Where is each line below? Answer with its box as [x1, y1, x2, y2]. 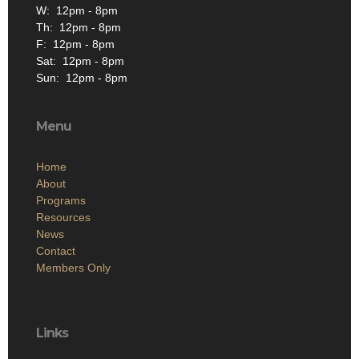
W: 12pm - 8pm [36, 4, 118, 18]
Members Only [36, 261, 111, 275]
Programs [36, 194, 86, 208]
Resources [36, 211, 91, 224]
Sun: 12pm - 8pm [36, 71, 127, 85]
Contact [36, 244, 75, 258]
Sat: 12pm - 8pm [36, 54, 124, 68]
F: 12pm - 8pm [36, 38, 115, 51]
